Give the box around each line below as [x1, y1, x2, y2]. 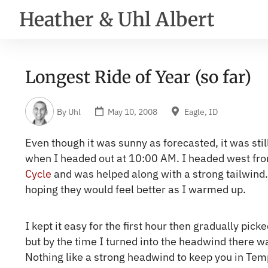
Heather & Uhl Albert [19, 7, 215, 32]
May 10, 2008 [108, 105, 157, 117]
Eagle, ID [184, 105, 218, 117]
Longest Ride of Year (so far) [25, 66, 251, 88]
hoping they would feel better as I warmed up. [25, 182, 246, 196]
